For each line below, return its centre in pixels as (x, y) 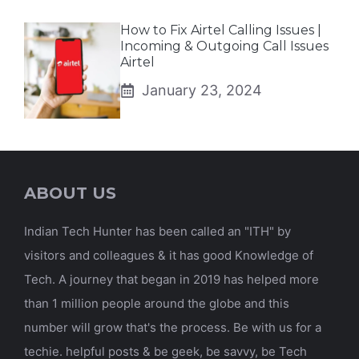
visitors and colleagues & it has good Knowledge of (169, 255)
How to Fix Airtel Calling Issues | (221, 30)
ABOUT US (70, 193)
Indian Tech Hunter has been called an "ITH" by (157, 231)
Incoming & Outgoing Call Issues (224, 46)
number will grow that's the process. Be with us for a (173, 327)
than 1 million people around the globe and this (157, 303)
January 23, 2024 (202, 90)
